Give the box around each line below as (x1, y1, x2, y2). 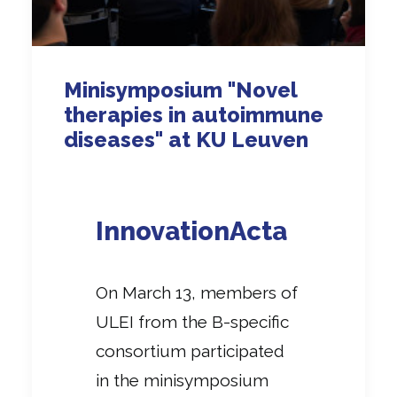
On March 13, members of (96, 283, 298, 303)
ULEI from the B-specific (96, 312, 289, 332)
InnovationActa (96, 216, 287, 247)
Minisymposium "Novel (64, 77, 297, 104)
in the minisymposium (96, 370, 269, 391)
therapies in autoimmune (64, 102, 323, 128)
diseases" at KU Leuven (64, 127, 308, 153)
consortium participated (96, 341, 284, 362)
